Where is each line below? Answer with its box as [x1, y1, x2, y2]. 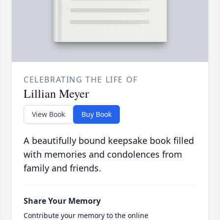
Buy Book [82, 110, 111, 119]
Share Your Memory [24, 195, 101, 207]
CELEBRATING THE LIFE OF [24, 74, 138, 85]
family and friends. [24, 162, 101, 174]
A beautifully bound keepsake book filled [24, 135, 194, 147]
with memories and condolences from [24, 148, 182, 161]
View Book [32, 110, 65, 119]
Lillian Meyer [24, 85, 89, 102]
